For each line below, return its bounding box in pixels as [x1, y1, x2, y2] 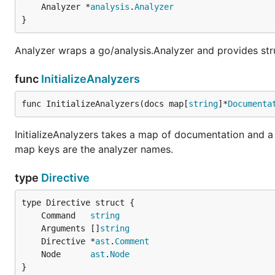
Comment [115, 236, 149, 246]
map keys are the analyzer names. [15, 143, 173, 155]
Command [41, 211, 90, 220]
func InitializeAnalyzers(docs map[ [21, 99, 188, 109]
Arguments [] [41, 223, 100, 233]
